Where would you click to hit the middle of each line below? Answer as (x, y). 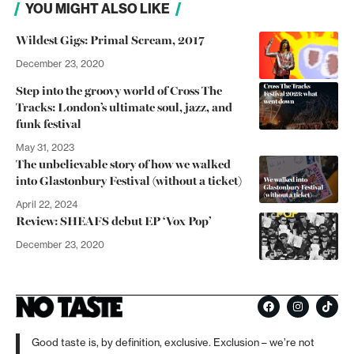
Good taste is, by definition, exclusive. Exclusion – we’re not (173, 343)
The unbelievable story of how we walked (123, 164)
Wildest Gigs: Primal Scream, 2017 (110, 40)
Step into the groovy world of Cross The (119, 90)
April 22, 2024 (47, 205)
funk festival (49, 124)
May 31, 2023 (45, 148)
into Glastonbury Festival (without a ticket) (129, 181)
